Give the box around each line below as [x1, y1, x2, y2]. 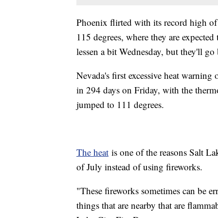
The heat [76, 145, 109, 158]
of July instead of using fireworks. [76, 160, 202, 173]
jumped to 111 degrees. [76, 98, 164, 110]
